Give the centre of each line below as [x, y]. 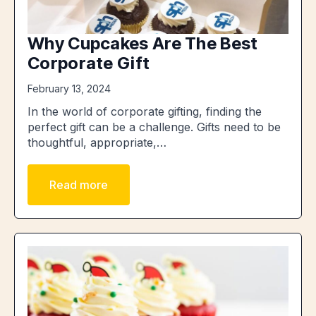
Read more [79, 185]
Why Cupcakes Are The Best [143, 44]
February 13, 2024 [69, 89]
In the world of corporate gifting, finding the [145, 112]
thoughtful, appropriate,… [97, 143]
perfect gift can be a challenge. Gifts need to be [154, 127]
